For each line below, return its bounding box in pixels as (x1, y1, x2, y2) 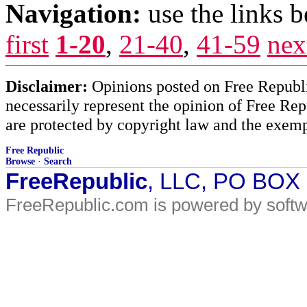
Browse (5, 156, 35, 167)
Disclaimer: (5, 77, 88, 95)
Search (44, 156, 72, 167)
